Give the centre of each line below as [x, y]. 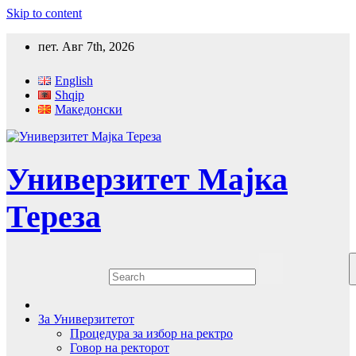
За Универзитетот [86, 319]
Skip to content [44, 13]
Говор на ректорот [120, 347]
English [74, 81]
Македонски [88, 109]
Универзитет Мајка [147, 180]
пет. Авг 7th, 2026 [86, 46]
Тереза [54, 217]
